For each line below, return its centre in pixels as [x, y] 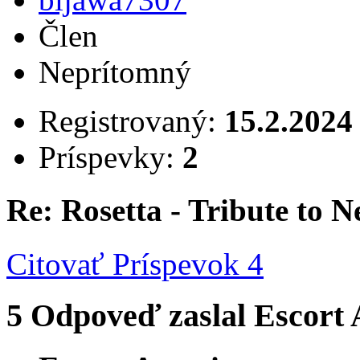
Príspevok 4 [184, 264]
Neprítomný [115, 72]
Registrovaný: [131, 121]
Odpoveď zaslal [142, 316]
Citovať [55, 264]
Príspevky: [110, 157]
